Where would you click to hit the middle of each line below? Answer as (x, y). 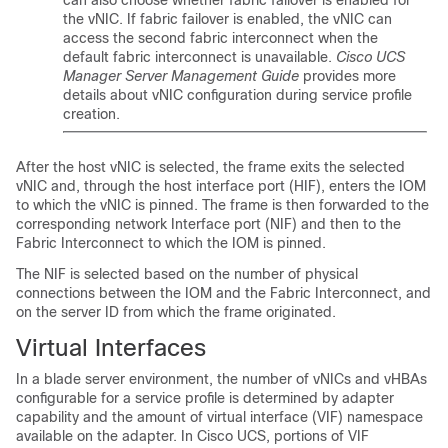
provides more (347, 76)
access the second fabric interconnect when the (220, 38)
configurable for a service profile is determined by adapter (205, 398)
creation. (91, 114)
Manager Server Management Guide (181, 76)
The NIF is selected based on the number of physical (187, 274)
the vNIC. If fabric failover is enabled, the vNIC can (227, 19)
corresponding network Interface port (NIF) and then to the (208, 224)
